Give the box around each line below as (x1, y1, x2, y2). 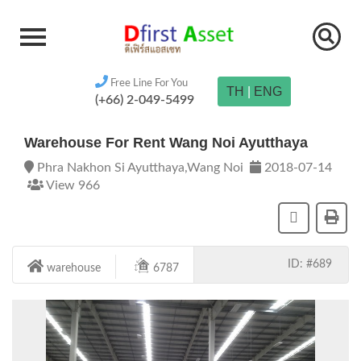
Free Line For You (107, 77, 188, 89)
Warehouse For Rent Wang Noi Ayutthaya (24, 135, 308, 151)
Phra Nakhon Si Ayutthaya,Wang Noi (34, 161, 250, 174)
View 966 (44, 179, 100, 192)
